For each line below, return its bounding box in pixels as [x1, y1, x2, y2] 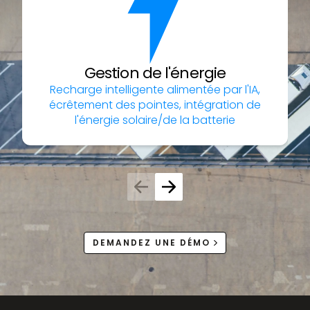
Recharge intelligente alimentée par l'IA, [50, 81, 260, 98]
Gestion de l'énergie [84, 62, 226, 84]
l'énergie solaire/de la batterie [75, 111, 235, 128]
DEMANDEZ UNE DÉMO [93, 236, 211, 248]
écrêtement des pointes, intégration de [49, 96, 261, 113]
